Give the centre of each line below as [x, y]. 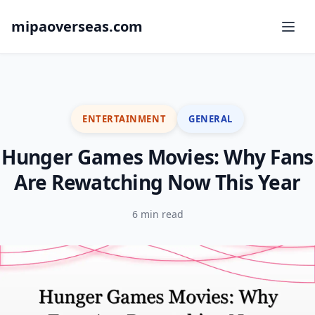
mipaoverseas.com [77, 26]
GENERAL [211, 118]
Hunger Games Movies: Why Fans [157, 157]
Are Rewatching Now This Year [157, 182]
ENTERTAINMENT [124, 118]
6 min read [157, 214]
